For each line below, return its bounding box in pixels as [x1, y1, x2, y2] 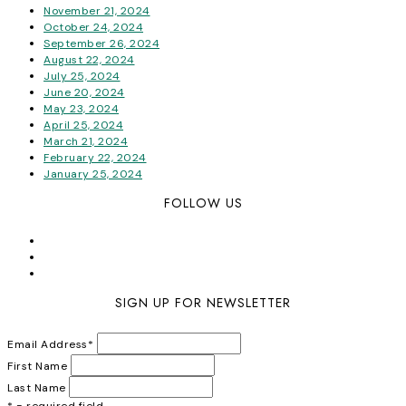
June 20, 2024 [43, 84, 125, 100]
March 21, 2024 [43, 133, 128, 149]
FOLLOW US [163, 193, 243, 212]
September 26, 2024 [43, 35, 159, 51]
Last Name [7, 380, 66, 395]
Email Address [7, 336, 88, 352]
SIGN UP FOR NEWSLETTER [115, 293, 291, 312]
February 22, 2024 [43, 150, 147, 165]
